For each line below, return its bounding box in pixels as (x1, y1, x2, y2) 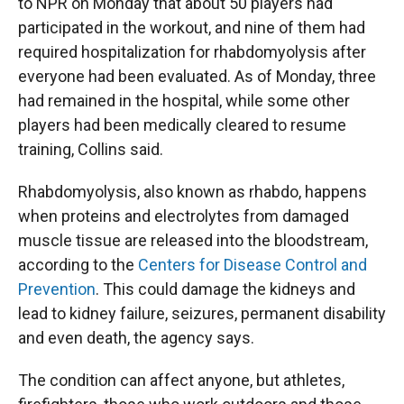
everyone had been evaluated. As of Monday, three (18, 67, 376, 86)
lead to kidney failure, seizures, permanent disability (18, 304, 386, 323)
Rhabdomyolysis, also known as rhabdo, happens (18, 182, 367, 201)
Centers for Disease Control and (138, 255, 367, 274)
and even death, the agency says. (18, 328, 254, 347)
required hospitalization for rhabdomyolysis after (18, 42, 366, 61)
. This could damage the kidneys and (96, 280, 355, 298)
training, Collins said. (18, 140, 163, 159)
